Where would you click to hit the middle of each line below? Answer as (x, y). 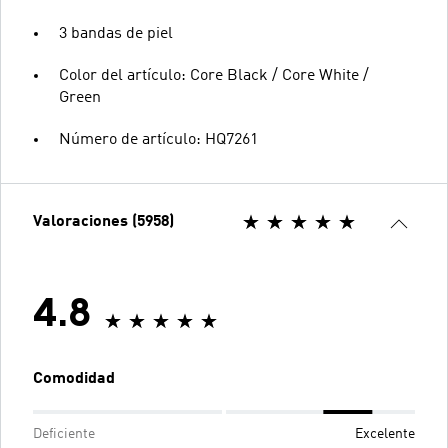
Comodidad (74, 378)
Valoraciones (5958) (103, 221)
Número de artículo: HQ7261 (158, 139)
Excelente (385, 433)
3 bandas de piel (116, 33)
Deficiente (64, 433)
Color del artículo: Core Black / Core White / (214, 75)
